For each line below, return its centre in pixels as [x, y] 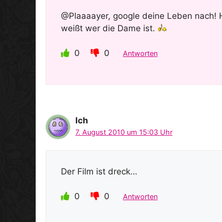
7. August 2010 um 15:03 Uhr [124, 132]
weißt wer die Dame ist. [109, 28]
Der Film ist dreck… [99, 171]
